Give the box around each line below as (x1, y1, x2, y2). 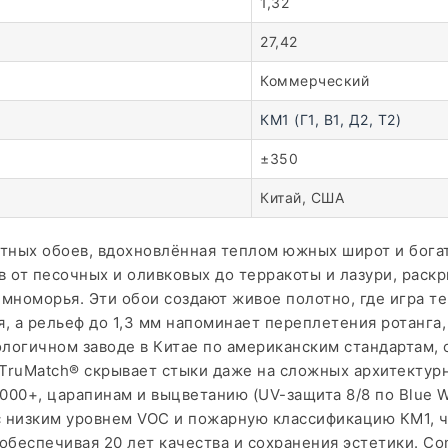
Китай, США (260, 189, 344, 206)
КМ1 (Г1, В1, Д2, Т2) (260, 111, 401, 128)
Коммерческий (260, 72, 369, 89)
